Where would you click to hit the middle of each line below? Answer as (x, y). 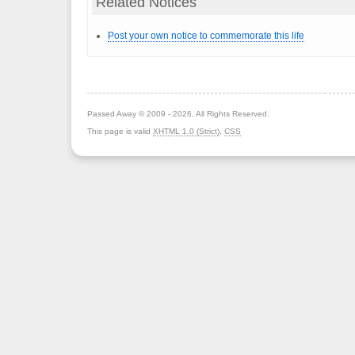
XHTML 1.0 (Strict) (186, 131)
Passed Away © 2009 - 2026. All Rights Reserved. (178, 114)
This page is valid (120, 131)
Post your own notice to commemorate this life (206, 36)
